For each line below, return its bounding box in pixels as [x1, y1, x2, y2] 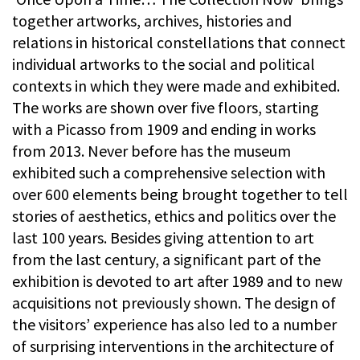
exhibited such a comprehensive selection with [12, 162, 325, 182]
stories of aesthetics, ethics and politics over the [12, 205, 336, 226]
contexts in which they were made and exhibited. [12, 75, 340, 96]
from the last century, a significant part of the [12, 248, 321, 269]
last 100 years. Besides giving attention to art [12, 227, 314, 247]
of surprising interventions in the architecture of [12, 335, 334, 356]
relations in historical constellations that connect [12, 31, 346, 52]
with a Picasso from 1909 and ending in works [12, 118, 316, 139]
